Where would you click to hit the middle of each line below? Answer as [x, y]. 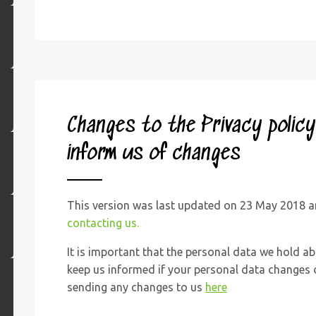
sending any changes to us [136, 287]
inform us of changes [153, 154]
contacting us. [103, 223]
